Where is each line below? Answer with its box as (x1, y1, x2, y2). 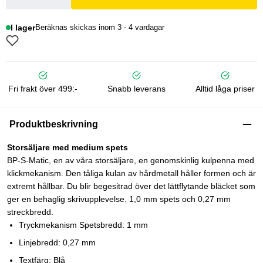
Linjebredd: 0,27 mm (19, 238, 96, 248)
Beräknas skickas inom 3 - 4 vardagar (35, 23, 165, 32)
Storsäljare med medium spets (7, 143, 128, 153)
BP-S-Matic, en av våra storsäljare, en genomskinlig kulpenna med (7, 156, 254, 166)
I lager (11, 22, 36, 32)
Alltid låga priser (195, 84, 255, 94)
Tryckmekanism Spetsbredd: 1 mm (19, 220, 148, 230)
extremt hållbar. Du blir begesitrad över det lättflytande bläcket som (7, 181, 255, 191)
